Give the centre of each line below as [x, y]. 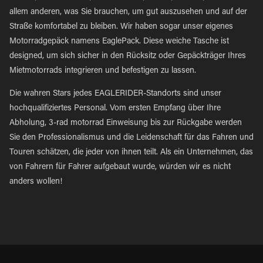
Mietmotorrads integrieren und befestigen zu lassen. [103, 71]
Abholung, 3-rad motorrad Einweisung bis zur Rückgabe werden [126, 123]
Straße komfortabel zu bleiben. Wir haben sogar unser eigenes [121, 27]
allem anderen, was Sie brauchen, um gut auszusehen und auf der [128, 12]
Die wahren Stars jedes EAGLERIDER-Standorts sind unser [115, 94]
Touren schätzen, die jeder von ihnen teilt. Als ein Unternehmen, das [131, 153]
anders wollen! [36, 182]
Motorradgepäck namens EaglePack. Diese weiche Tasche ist [119, 42]
